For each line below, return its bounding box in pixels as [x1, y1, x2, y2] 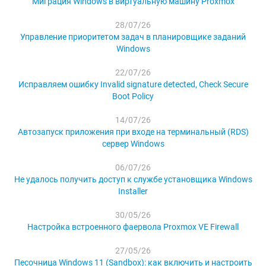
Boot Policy [112, 91, 154, 102]
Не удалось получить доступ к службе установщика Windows [14, 175, 252, 185]
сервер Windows [102, 139, 164, 149]
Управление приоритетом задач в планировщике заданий [20, 32, 246, 42]
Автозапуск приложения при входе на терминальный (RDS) [17, 127, 249, 137]
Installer [118, 186, 148, 197]
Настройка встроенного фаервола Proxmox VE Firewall [27, 222, 239, 232]
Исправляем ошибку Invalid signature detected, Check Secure [18, 80, 248, 90]
